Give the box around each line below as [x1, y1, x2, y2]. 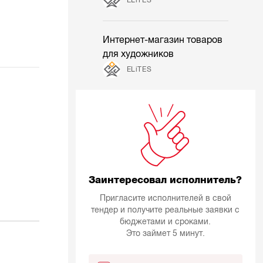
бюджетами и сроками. [120, 217, 211, 227]
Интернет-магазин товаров [103, 34, 223, 45]
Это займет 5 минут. [126, 229, 205, 238]
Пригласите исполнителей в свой [99, 194, 231, 203]
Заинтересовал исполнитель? [89, 174, 242, 186]
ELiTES [126, 65, 152, 73]
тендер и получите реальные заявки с [91, 205, 240, 215]
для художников [103, 48, 174, 59]
